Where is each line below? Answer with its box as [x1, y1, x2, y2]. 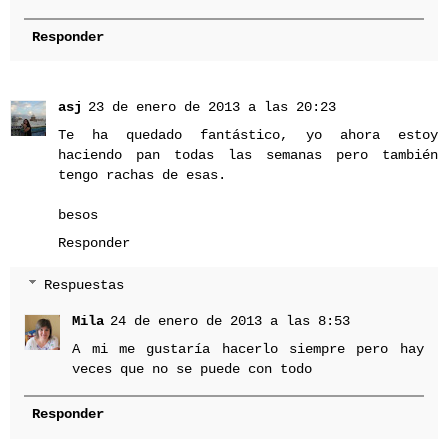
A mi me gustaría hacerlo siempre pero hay [72, 341, 424, 358]
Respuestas [44, 277, 125, 294]
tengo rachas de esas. [58, 166, 226, 183]
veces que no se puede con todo [72, 361, 313, 378]
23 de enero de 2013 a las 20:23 [88, 98, 336, 115]
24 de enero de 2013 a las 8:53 [110, 313, 351, 330]
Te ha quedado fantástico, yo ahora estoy [58, 126, 438, 143]
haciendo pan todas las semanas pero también [58, 146, 438, 163]
